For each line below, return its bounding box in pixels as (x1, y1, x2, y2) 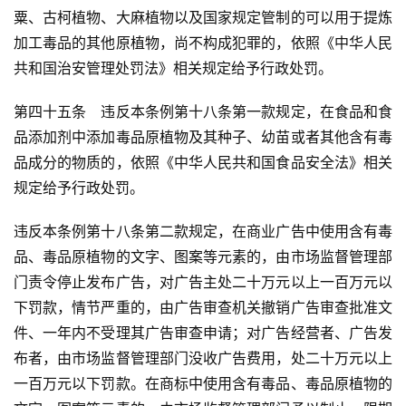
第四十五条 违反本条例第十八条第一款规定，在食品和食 (14, 102, 392, 121)
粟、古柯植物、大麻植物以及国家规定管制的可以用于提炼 (14, 8, 392, 27)
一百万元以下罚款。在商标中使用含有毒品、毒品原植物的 (14, 374, 392, 393)
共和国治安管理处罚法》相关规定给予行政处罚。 (14, 59, 333, 78)
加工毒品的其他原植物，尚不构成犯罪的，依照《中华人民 (14, 34, 392, 53)
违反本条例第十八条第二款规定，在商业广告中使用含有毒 (14, 222, 392, 241)
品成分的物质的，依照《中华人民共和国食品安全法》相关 (14, 153, 392, 172)
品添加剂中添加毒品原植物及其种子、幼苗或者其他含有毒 (14, 128, 392, 147)
